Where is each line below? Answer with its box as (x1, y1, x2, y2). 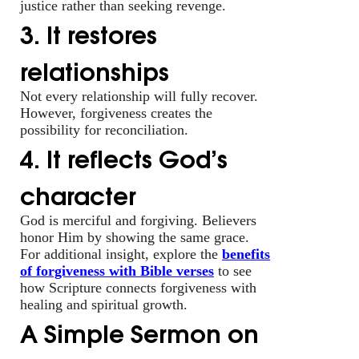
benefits (222, 245, 270, 262)
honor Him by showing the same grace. (20, 228, 249, 245)
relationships (20, 50, 169, 88)
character (20, 175, 136, 212)
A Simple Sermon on (20, 313, 259, 350)
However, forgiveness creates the (20, 104, 212, 121)
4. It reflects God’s (20, 138, 228, 175)
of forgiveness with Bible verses (20, 262, 214, 279)
